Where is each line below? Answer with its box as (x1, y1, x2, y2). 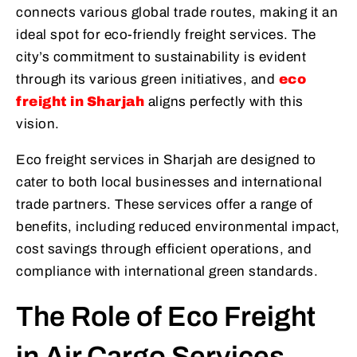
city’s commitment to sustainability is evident (16, 49, 306, 65)
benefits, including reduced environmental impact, (16, 219, 340, 235)
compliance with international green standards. (16, 264, 318, 280)
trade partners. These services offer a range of (16, 197, 313, 213)
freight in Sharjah (16, 94, 144, 110)
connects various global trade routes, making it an (16, 5, 338, 21)
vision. (16, 116, 60, 132)
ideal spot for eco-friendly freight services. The (16, 27, 316, 43)
